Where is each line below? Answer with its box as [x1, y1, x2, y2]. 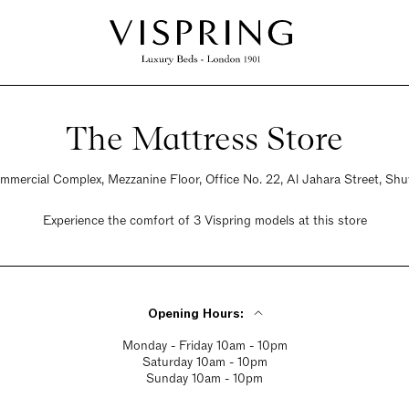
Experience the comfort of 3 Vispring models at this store [42, 212, 367, 229]
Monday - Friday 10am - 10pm [121, 337, 288, 354]
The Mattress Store [66, 118, 343, 159]
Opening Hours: [147, 305, 244, 322]
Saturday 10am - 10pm [142, 353, 267, 371]
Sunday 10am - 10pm [146, 370, 263, 387]
